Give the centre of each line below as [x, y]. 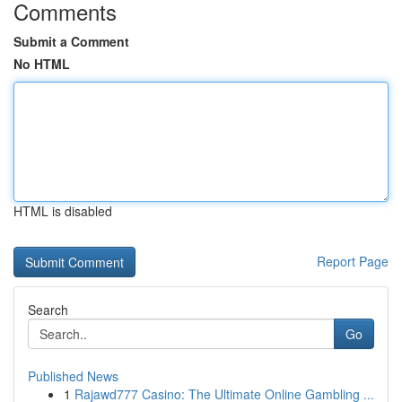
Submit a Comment [71, 41]
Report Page [353, 261]
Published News [73, 376]
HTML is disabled [63, 211]
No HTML [42, 64]
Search [48, 310]
